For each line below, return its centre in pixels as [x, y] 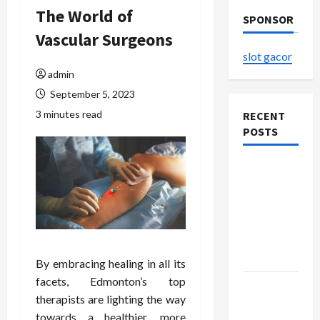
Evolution [268, 186]
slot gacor [267, 56]
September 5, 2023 [91, 94]
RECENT [264, 116]
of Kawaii [267, 204]
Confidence [272, 304]
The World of [84, 16]
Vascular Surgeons [104, 40]
